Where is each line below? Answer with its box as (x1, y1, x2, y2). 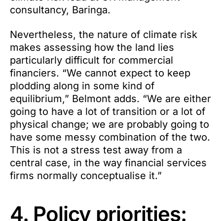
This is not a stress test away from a (10, 144, 182, 156)
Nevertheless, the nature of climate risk (10, 29, 197, 40)
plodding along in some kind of (10, 80, 154, 92)
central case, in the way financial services (10, 157, 207, 169)
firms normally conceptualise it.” (10, 170, 162, 182)
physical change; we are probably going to (10, 118, 209, 130)
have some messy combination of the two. (10, 131, 210, 143)
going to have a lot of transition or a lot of (10, 106, 205, 117)
